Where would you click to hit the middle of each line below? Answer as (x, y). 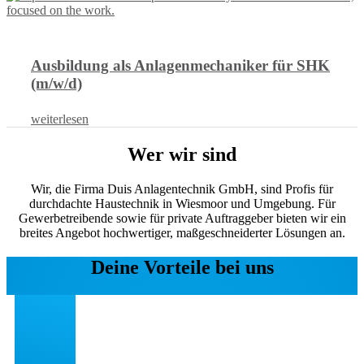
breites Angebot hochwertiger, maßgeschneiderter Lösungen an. (182, 232)
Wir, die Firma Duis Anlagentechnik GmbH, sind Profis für (182, 188)
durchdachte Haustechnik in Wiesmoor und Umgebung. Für (182, 203)
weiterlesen (60, 119)
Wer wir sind (182, 154)
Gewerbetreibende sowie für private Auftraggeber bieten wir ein (182, 218)
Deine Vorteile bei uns (182, 267)
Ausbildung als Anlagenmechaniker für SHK (180, 66)
